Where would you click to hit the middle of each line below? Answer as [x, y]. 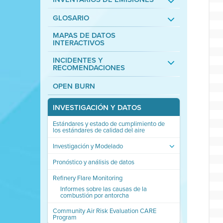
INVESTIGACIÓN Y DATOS [97, 108]
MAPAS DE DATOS [84, 35]
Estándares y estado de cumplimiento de [109, 124]
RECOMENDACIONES [89, 68]
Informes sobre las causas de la [103, 189]
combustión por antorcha [94, 195]
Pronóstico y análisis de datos [93, 162]
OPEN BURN [74, 86]
